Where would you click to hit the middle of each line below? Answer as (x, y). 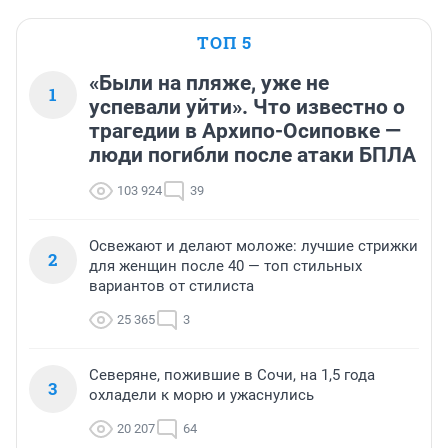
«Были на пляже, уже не (209, 83)
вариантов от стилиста (171, 286)
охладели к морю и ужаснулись (201, 395)
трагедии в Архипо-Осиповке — (245, 131)
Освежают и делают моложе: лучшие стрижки (253, 246)
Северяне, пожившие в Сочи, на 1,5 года (232, 375)
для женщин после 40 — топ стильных (225, 266)
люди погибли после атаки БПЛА (252, 155)
